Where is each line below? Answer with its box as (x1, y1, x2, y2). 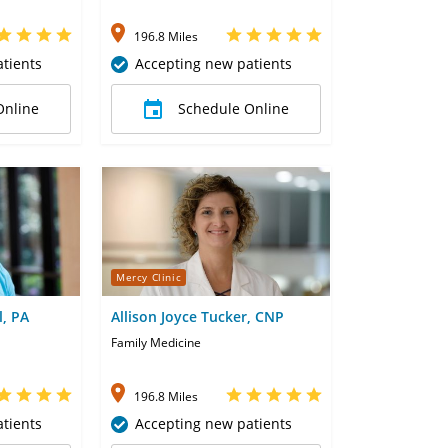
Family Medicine (111, 333, 201, 351)
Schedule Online (177, 99, 289, 119)
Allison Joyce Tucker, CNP (111, 306, 284, 326)
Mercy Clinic (116, 270, 182, 285)
